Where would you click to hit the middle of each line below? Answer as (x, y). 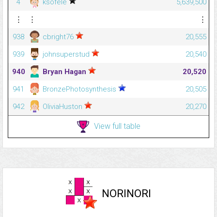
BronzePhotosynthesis (79, 89)
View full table (117, 126)
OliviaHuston (62, 107)
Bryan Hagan (64, 72)
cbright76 (58, 37)
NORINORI (126, 193)
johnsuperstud (66, 54)
